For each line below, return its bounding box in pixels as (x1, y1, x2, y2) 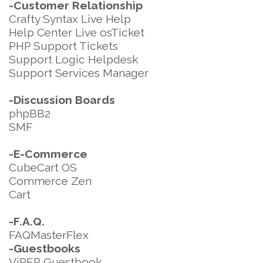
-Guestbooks (9, 242, 80, 255)
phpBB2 (9, 107, 50, 120)
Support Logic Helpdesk (9, 53, 139, 66)
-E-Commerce (9, 147, 87, 160)
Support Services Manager (9, 66, 149, 79)
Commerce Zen (9, 174, 92, 187)
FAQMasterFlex (9, 228, 89, 241)
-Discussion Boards (9, 93, 115, 106)
